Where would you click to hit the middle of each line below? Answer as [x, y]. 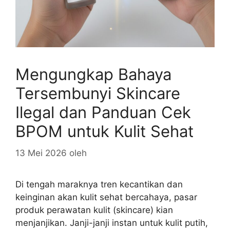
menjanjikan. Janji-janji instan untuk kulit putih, [112, 223]
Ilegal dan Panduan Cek [103, 112]
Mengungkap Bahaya [93, 74]
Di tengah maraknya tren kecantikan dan [99, 184]
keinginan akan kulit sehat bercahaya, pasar [106, 197]
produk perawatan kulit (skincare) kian [94, 210]
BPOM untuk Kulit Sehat [104, 131]
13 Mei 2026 [41, 153]
